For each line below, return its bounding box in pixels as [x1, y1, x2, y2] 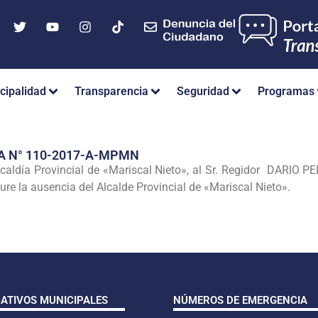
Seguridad [177, 84, 229, 99]
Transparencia [75, 84, 148, 99]
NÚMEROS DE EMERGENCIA [173, 293, 307, 307]
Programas [258, 84, 314, 99]
